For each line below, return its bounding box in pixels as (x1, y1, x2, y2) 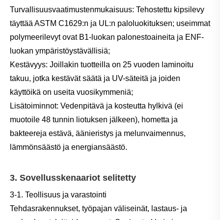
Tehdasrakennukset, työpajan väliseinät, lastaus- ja (10, 204, 187, 213)
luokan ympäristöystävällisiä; (10, 46, 110, 55)
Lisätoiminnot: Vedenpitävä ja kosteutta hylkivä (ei (10, 101, 183, 110)
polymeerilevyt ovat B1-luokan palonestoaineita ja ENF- (10, 32, 204, 41)
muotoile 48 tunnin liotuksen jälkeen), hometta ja (10, 115, 178, 124)
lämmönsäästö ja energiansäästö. (10, 142, 127, 151)
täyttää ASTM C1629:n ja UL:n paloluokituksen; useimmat (10, 19, 210, 27)
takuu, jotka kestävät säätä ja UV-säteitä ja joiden (10, 74, 180, 82)
